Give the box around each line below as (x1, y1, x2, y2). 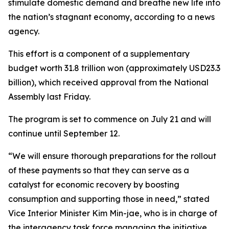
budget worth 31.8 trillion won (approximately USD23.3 (8, 63, 220, 73)
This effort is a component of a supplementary (8, 49, 190, 59)
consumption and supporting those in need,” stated (8, 194, 210, 204)
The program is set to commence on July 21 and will (8, 114, 211, 124)
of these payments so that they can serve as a (8, 165, 189, 175)
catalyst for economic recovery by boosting (8, 179, 179, 190)
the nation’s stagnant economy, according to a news (8, 12, 215, 22)
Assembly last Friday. (8, 91, 90, 102)
